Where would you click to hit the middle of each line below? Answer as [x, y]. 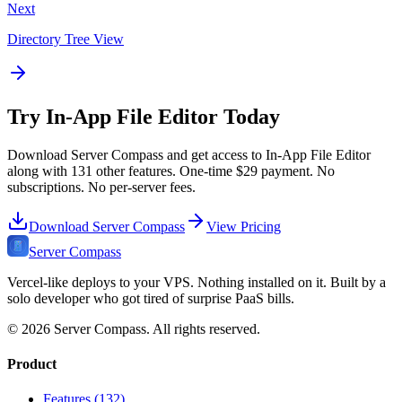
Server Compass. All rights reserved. [155, 328]
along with [39, 170]
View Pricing [244, 226]
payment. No [296, 170]
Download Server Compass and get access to [136, 154]
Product [32, 363]
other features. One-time [164, 170]
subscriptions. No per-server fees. [101, 187]
